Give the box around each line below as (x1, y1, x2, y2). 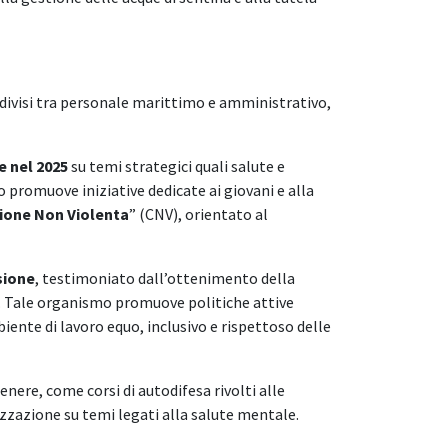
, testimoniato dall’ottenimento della (35, 267, 295, 288)
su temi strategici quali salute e (68, 155, 285, 176)
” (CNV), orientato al (129, 203, 268, 224)
